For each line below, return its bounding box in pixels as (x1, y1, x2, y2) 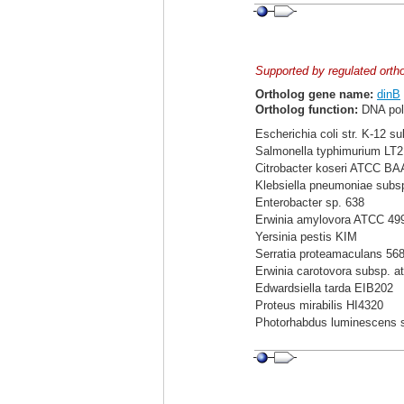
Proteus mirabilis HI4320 (255, 298, 383, 312)
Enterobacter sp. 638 (255, 196, 364, 209)
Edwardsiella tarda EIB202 (255, 281, 393, 295)
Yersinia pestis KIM (255, 230, 357, 243)
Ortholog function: (255, 103, 358, 116)
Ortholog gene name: (255, 87, 373, 101)
